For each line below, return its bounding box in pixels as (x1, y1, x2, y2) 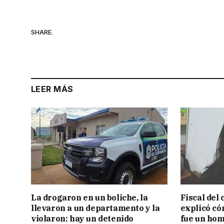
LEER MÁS (31, 84, 73, 94)
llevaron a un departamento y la (31, 202, 160, 213)
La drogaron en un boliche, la (31, 192, 148, 202)
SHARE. (31, 27, 53, 36)
